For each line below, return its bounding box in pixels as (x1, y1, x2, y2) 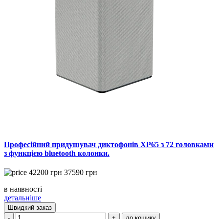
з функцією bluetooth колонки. (4, 149, 109, 157)
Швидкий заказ (8, 204, 52, 212)
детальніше (4, 194, 41, 202)
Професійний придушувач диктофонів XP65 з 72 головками (4, 140, 214, 149)
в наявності (4, 185, 42, 194)
